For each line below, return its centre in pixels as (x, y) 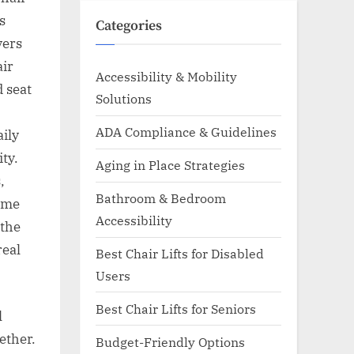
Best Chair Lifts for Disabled (180, 253)
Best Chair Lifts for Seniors (176, 308)
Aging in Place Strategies (170, 165)
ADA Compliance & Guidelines (186, 132)
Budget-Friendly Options (170, 341)
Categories (129, 26)
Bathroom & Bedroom (161, 198)
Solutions (124, 99)
